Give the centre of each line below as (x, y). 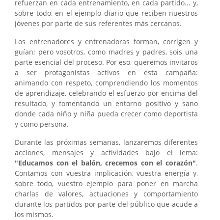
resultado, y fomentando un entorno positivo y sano (106, 103)
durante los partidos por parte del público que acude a (106, 204)
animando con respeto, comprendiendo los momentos (106, 82)
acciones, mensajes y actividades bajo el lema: (106, 152)
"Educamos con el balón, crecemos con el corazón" (105, 163)
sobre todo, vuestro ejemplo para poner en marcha (106, 183)
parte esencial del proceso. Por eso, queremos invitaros (106, 62)
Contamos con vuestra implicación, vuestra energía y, (106, 173)
